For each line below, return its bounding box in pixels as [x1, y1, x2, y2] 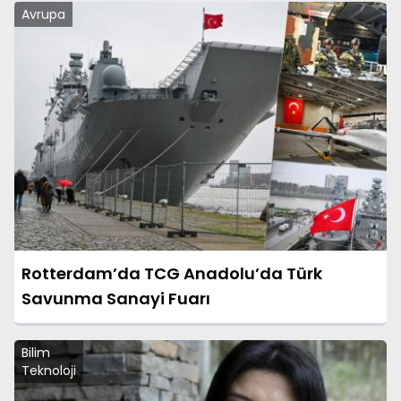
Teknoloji [21, 361, 76, 380]
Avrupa [21, 5, 65, 24]
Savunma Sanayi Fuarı [21, 286, 210, 310]
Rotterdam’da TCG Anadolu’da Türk [21, 261, 322, 285]
